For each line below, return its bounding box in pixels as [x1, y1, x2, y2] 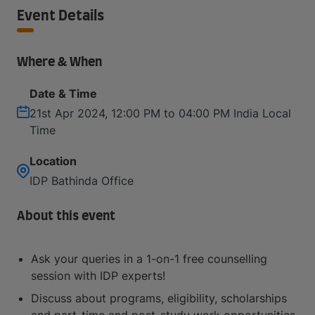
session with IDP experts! [31, 269, 165, 283]
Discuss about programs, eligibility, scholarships [31, 291, 287, 305]
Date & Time [30, 86, 97, 101]
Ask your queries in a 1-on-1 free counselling [31, 252, 267, 266]
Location [30, 154, 77, 168]
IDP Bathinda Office [30, 174, 134, 188]
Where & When [17, 56, 102, 69]
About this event [17, 210, 115, 223]
